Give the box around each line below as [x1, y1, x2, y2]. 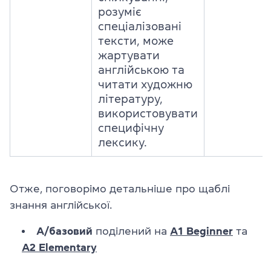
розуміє [98, 6, 142, 18]
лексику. [98, 137, 147, 148]
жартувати [98, 50, 160, 61]
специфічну [98, 122, 164, 134]
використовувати [98, 108, 198, 119]
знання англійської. [10, 200, 112, 211]
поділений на [93, 226, 170, 237]
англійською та [98, 64, 184, 76]
